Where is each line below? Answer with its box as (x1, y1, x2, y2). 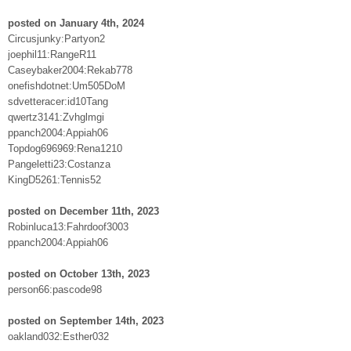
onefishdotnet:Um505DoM (8, 79, 125, 92)
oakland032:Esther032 (8, 330, 109, 342)
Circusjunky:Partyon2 (8, 32, 105, 45)
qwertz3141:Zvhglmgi (8, 110, 104, 123)
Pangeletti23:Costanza (8, 157, 110, 170)
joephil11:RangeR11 (8, 48, 96, 60)
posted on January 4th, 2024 (8, 16, 144, 29)
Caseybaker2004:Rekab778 (8, 63, 132, 76)
